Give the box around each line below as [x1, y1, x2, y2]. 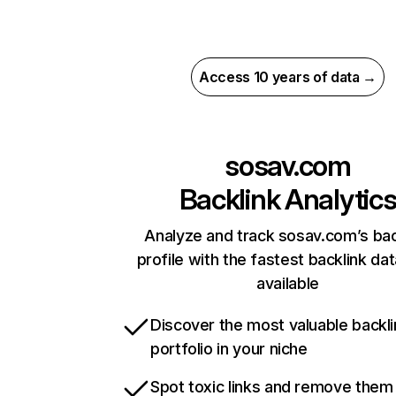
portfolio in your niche [150, 339, 308, 358]
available [256, 274, 319, 293]
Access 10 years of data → [199, 68, 377, 86]
